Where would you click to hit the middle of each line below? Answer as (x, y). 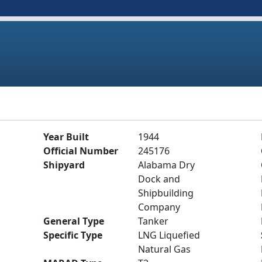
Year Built (66, 137)
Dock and (159, 179)
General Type (74, 221)
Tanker (153, 221)
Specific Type (73, 235)
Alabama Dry (166, 165)
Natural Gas (164, 249)
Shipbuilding (166, 193)
